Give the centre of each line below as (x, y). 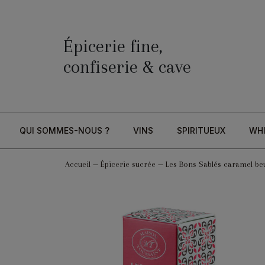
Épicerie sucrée (128, 164)
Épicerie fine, (113, 46)
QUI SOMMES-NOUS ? (64, 131)
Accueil (77, 164)
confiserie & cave (127, 66)
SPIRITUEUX (201, 131)
